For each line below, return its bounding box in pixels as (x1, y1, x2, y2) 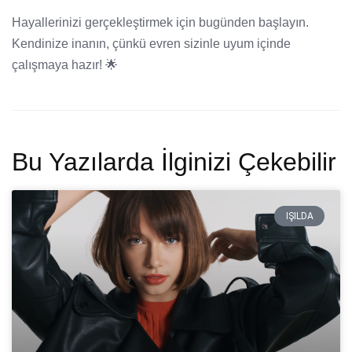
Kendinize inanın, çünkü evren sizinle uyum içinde (12, 36, 291, 50)
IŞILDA (285, 210, 313, 222)
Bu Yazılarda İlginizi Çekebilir (12, 147, 336, 176)
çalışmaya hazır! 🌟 (12, 57, 118, 71)
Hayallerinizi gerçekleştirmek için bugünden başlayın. (12, 15, 309, 29)
